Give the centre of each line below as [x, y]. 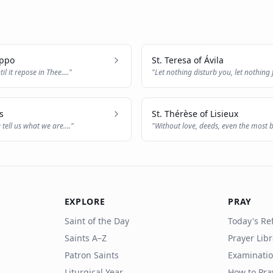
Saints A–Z [85, 238]
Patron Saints [91, 255]
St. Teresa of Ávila [188, 60]
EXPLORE [85, 201]
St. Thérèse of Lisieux [195, 114]
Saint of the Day [97, 221]
